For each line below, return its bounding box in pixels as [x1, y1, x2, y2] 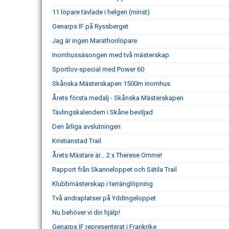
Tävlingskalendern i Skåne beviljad [52, 108, 153, 116]
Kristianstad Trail [52, 137, 101, 145]
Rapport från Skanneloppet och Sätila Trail [52, 166, 177, 173]
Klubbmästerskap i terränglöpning [52, 180, 153, 188]
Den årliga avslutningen [52, 123, 121, 130]
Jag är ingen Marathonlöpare [52, 37, 137, 44]
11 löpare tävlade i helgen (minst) [52, 8, 150, 16]
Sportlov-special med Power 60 [52, 65, 144, 73]
